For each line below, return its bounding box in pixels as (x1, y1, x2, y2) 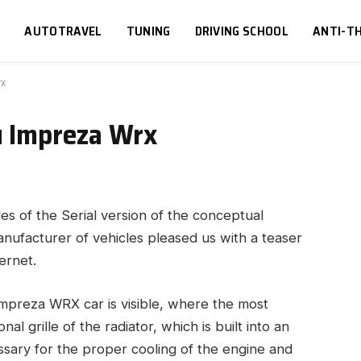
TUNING (126, 20, 171, 41)
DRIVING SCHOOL (194, 20, 289, 41)
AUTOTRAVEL (24, 20, 102, 41)
